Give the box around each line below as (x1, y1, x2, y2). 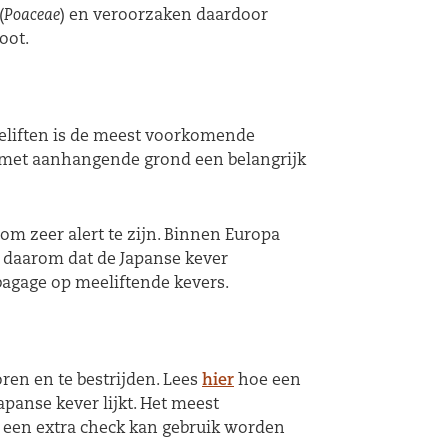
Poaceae (4, 7, 60, 24)
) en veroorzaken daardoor (60, 7, 268, 24)
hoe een (234, 373, 301, 390)
